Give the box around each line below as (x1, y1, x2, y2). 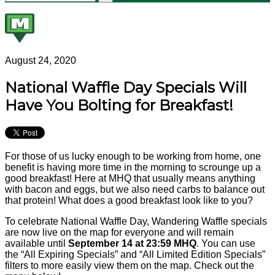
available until (5, 238, 68, 249)
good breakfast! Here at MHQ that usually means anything (5, 172, 255, 184)
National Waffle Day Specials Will (5, 79, 247, 97)
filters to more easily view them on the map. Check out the (5, 260, 254, 271)
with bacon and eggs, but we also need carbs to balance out (5, 184, 265, 195)
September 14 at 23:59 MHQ (68, 238, 196, 249)
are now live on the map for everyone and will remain (5, 227, 234, 238)
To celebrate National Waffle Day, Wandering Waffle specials (5, 215, 267, 227)
